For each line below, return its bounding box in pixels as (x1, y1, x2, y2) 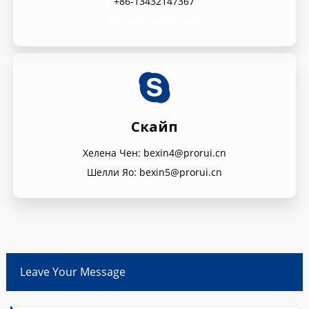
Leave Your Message (19, 264, 126, 279)
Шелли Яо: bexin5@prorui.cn (86, 166, 222, 179)
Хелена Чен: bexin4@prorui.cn (82, 146, 226, 159)
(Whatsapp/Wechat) (109, 14, 200, 27)
